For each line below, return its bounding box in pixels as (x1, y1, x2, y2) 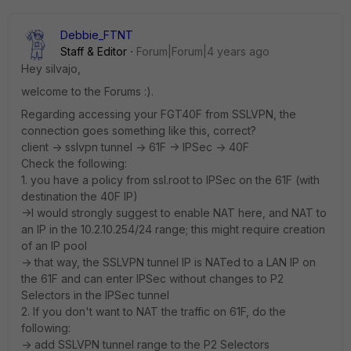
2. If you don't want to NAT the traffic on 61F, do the (21, 305, 286, 318)
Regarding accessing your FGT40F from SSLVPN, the (21, 107, 296, 121)
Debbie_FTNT (60, 28, 133, 42)
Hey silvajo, (21, 62, 81, 75)
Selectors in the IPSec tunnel (21, 288, 169, 302)
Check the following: (21, 157, 127, 170)
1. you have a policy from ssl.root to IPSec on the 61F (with (21, 173, 320, 186)
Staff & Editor (60, 45, 127, 58)
